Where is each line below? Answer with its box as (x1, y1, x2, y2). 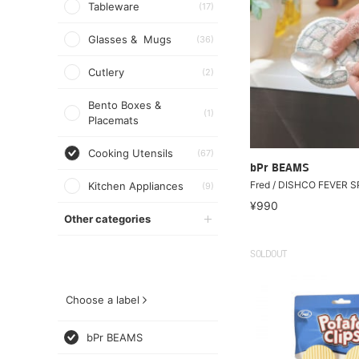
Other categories (64, 212, 151, 225)
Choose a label (66, 293, 139, 306)
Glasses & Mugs (88, 33, 171, 46)
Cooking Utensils (88, 147, 173, 159)
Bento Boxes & (88, 99, 161, 111)
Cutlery (88, 66, 124, 79)
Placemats (88, 114, 139, 127)
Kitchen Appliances (88, 179, 184, 192)
